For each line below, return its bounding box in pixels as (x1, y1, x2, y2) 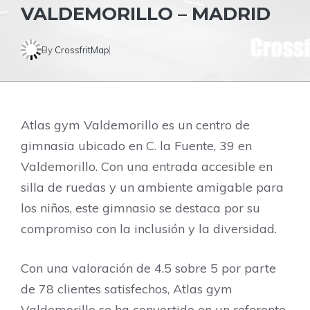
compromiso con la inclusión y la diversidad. (21, 221, 277, 237)
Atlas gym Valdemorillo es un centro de (21, 117, 250, 133)
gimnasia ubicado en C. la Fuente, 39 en (21, 138, 252, 154)
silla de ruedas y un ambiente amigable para (21, 179, 284, 195)
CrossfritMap (55, 44, 109, 55)
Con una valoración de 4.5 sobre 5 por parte (21, 260, 276, 276)
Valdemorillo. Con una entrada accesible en (21, 158, 273, 174)
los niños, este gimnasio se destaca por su (21, 200, 260, 216)
